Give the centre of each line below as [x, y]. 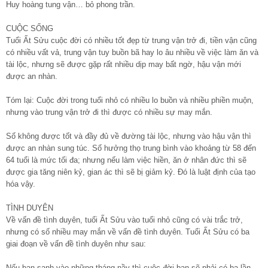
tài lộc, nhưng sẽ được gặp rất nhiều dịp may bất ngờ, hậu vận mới [124, 64]
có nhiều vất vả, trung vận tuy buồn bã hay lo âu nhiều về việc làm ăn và [132, 52]
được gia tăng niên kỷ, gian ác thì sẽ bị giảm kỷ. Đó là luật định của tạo [131, 172]
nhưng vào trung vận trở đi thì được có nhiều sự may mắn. [109, 112]
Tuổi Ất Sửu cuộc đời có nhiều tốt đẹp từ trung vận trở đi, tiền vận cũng [131, 40]
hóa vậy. [21, 184]
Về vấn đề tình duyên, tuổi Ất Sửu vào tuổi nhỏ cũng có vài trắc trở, [124, 220]
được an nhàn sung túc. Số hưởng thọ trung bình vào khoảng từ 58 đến [131, 148]
